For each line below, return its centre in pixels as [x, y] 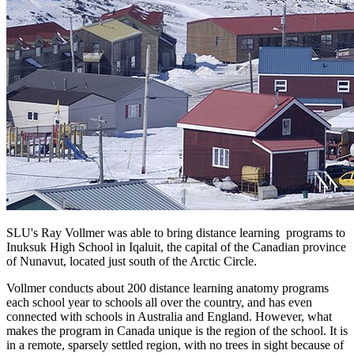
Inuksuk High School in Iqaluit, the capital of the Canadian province [176, 247]
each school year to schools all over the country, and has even [159, 303]
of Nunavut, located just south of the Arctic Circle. [132, 262]
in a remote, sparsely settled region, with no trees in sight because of [175, 345]
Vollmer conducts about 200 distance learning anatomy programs [168, 288]
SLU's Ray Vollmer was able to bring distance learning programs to [176, 233]
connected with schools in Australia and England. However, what [169, 317]
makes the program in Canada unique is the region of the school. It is [177, 331]
